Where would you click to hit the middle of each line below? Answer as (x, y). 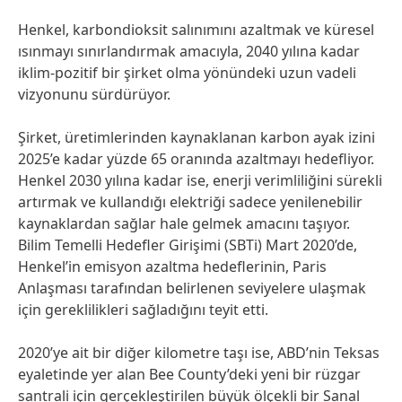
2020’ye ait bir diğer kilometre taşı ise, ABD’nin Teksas (199, 353)
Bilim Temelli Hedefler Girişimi (121, 245)
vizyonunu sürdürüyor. (94, 94)
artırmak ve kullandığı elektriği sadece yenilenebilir (190, 202)
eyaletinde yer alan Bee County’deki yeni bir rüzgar (189, 374)
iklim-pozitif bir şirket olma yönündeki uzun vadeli (187, 73)
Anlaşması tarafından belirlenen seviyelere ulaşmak (192, 288)
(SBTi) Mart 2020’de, (291, 245)
